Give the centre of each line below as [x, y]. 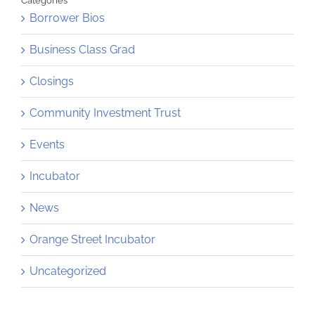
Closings [52, 82]
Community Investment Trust [105, 113]
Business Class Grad [82, 50]
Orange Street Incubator [92, 240]
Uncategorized [68, 271]
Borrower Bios [67, 18]
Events [47, 145]
